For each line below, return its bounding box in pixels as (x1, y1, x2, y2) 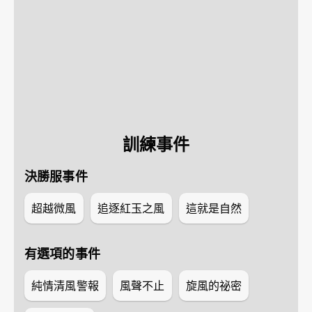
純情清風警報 (31, 278, 99, 293)
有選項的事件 (24, 245, 100, 262)
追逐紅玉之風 (97, 201, 165, 216)
